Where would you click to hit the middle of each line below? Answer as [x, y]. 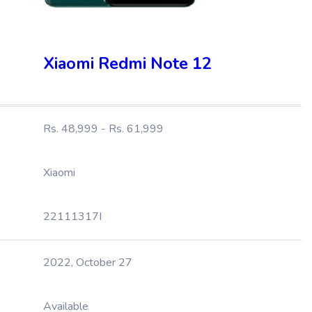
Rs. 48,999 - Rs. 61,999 [103, 129]
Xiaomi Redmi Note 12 [127, 64]
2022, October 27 [88, 263]
